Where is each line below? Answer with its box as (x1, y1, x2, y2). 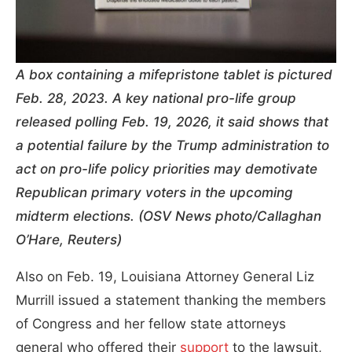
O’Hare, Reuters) (16, 231, 122, 247)
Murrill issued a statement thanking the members (16, 291, 326, 308)
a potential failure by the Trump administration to (16, 137, 329, 153)
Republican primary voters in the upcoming (16, 184, 293, 200)
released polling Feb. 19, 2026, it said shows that (16, 113, 328, 130)
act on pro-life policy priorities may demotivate (16, 160, 317, 177)
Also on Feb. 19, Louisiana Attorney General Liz (16, 268, 314, 284)
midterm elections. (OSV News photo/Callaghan (16, 207, 321, 224)
